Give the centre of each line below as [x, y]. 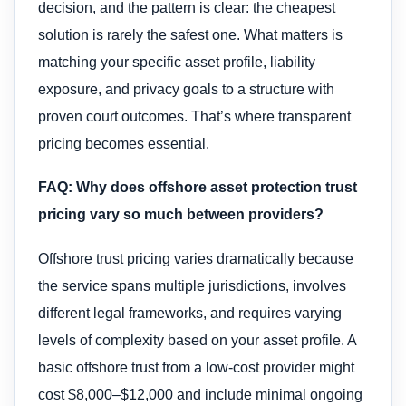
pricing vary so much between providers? [181, 215]
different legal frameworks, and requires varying [190, 313]
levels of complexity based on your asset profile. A [197, 340]
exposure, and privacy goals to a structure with [186, 89]
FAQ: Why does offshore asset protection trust [198, 188]
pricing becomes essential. [124, 143]
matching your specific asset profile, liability [177, 62]
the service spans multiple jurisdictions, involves [192, 285]
